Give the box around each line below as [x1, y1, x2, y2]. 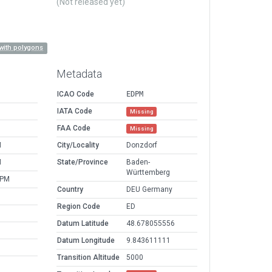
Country [57, 185, 83, 194]
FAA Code [57, 124, 90, 133]
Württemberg [126, 168, 170, 177]
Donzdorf [126, 141, 157, 150]
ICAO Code [57, 90, 94, 99]
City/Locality [57, 141, 99, 150]
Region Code [57, 202, 100, 211]
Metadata [56, 67, 102, 81]
